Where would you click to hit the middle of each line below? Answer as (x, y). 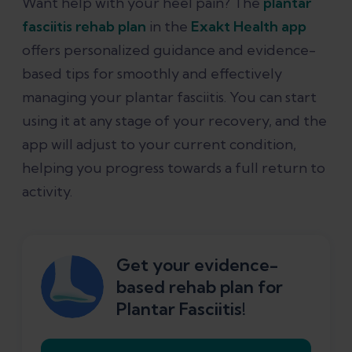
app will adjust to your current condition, (159, 145)
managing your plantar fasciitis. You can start (169, 97)
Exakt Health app (249, 27)
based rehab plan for (200, 287)
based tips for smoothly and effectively (152, 74)
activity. (47, 192)
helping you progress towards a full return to (174, 168)
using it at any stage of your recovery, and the (174, 121)
